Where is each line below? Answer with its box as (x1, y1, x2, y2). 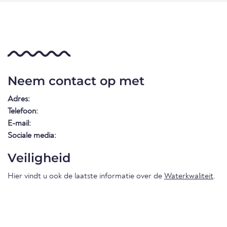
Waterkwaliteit (164, 172, 213, 180)
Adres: (8, 95, 30, 103)
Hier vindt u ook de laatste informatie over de (8, 172, 164, 180)
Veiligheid (8, 150, 70, 165)
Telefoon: (8, 107, 38, 116)
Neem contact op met (8, 73, 144, 88)
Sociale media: (8, 131, 56, 140)
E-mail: (8, 119, 31, 128)
